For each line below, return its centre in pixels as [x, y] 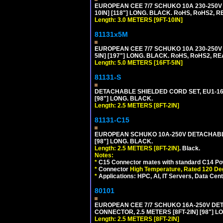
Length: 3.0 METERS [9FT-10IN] [139, 20]
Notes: [104, 155]
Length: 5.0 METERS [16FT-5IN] [139, 62]
